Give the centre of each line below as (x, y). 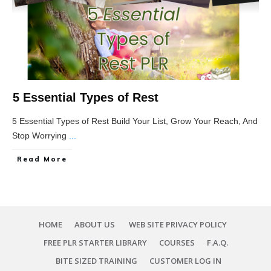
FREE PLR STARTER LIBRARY (95, 243)
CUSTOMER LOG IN (185, 261)
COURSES (177, 243)
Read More (42, 159)
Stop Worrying (41, 136)
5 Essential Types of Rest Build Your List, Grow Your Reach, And (135, 121)
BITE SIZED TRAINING (96, 261)
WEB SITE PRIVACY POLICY (178, 225)
